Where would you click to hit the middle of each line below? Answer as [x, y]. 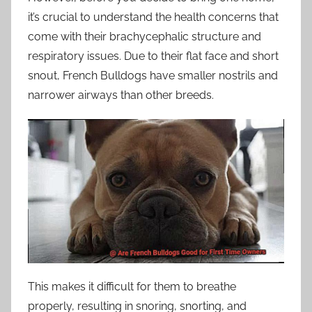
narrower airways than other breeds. [121, 95]
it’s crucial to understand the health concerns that [153, 17]
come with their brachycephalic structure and [145, 36]
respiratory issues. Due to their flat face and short [153, 56]
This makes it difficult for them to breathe [132, 286]
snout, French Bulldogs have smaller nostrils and [153, 75]
